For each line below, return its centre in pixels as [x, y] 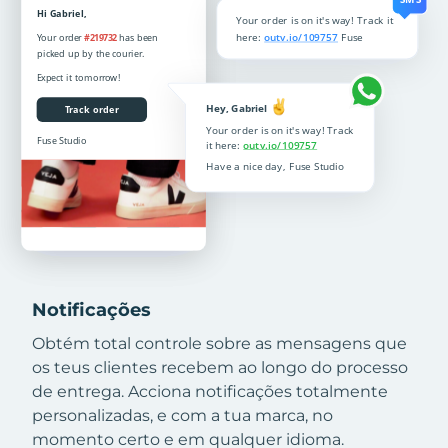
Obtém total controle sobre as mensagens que [219, 344]
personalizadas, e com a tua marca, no [182, 416]
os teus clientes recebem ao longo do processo [220, 368]
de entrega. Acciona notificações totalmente [210, 392]
